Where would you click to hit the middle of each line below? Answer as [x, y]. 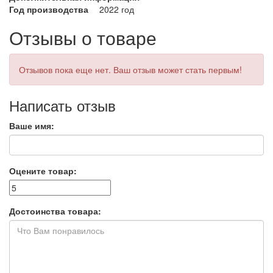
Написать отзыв [62, 105]
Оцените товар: [43, 171]
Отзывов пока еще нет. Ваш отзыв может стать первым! [130, 70]
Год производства [49, 9]
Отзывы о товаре [83, 38]
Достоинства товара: [55, 211]
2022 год [117, 9]
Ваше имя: [32, 126]
